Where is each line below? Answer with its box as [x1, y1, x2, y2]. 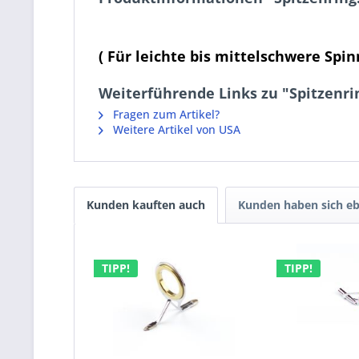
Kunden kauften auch [87, 197, 205, 212]
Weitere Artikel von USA [110, 122, 240, 137]
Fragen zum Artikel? [110, 107, 220, 122]
